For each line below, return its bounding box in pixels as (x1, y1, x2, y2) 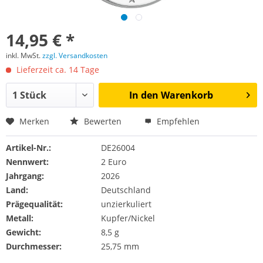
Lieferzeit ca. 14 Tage (14, 64, 99, 75)
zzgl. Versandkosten (42, 50, 107, 60)
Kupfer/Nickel (100, 213, 155, 224)
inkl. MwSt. (6, 50, 42, 60)
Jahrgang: (6, 170, 44, 181)
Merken (19, 116, 49, 127)
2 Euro (100, 156, 126, 167)
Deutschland (100, 184, 151, 195)
